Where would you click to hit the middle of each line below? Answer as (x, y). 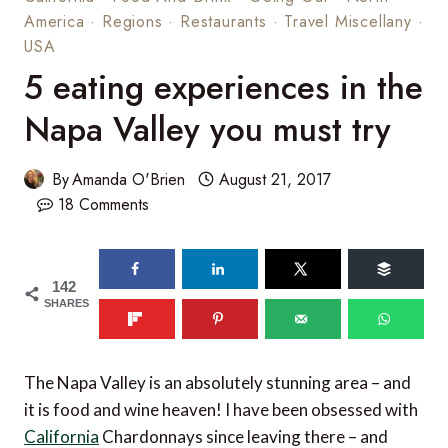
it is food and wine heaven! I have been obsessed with (221, 410)
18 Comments (103, 204)
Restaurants (223, 21)
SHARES (66, 302)
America (54, 21)
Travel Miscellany (348, 21)
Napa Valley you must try (207, 129)
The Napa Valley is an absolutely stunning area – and (217, 383)
